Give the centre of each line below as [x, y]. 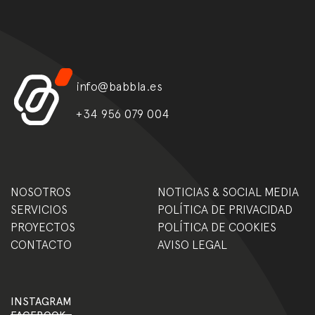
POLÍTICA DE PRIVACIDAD [225, 209]
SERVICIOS [39, 209]
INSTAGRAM [41, 301]
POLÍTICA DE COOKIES [217, 227]
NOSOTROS [41, 192]
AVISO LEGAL [192, 244]
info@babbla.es [120, 86]
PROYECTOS [43, 227]
